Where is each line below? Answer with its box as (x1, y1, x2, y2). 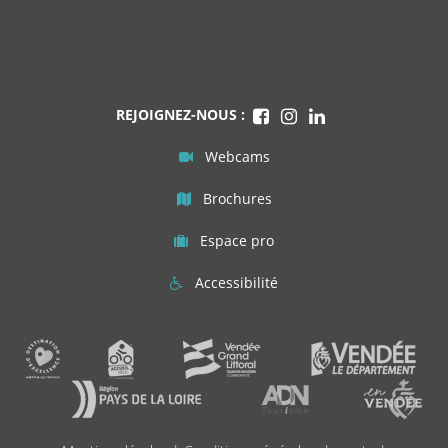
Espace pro (200, 231, 274, 251)
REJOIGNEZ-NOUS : (115, 105, 245, 125)
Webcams (204, 147, 270, 167)
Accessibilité (195, 273, 278, 293)
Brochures (202, 189, 272, 209)
